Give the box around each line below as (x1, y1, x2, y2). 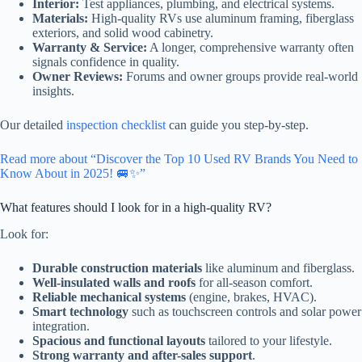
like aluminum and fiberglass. (202, 261, 355, 276)
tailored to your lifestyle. (205, 334, 332, 348)
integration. (32, 319, 90, 334)
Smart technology (32, 305, 128, 319)
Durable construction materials (32, 261, 202, 276)
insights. (32, 84, 74, 99)
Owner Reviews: (32, 69, 123, 84)
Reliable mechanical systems (32, 290, 186, 305)
